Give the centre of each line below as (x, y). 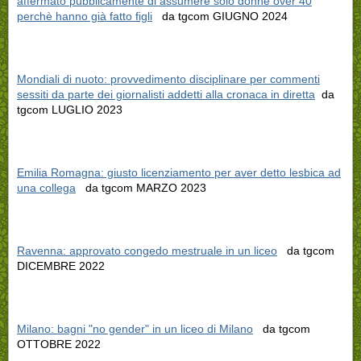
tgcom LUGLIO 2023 (70, 110)
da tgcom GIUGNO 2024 (220, 17)
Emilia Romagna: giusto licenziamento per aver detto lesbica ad (179, 173)
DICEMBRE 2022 (61, 266)
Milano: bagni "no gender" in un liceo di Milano (135, 329)
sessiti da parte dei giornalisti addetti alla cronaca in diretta (166, 95)
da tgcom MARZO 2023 (141, 188)
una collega (46, 188)
